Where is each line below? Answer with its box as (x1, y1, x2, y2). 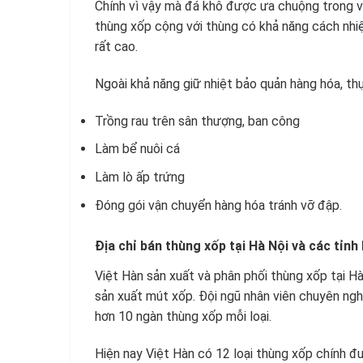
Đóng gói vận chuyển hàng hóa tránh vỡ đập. (95, 197, 342, 213)
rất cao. (95, 39, 138, 55)
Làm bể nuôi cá (95, 141, 180, 157)
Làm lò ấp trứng (95, 169, 185, 185)
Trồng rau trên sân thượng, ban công (95, 113, 300, 129)
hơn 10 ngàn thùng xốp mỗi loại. (95, 309, 271, 325)
